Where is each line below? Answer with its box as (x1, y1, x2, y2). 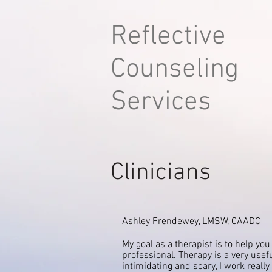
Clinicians (110, 158, 211, 188)
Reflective (110, 21, 226, 53)
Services (110, 86, 211, 119)
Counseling (110, 53, 239, 86)
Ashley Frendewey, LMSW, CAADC (122, 216, 260, 228)
